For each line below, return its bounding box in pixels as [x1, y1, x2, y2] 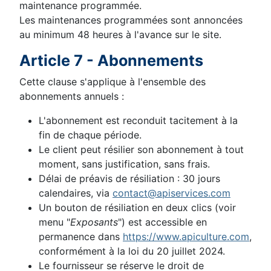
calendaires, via [39, 187, 113, 199]
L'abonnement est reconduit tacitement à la [39, 114, 238, 126]
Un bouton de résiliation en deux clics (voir [39, 201, 236, 214]
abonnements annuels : [19, 90, 124, 102]
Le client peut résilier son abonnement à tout [39, 143, 244, 155]
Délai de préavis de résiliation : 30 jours [39, 172, 220, 184]
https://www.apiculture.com [123, 230, 249, 243]
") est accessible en [118, 216, 207, 228]
